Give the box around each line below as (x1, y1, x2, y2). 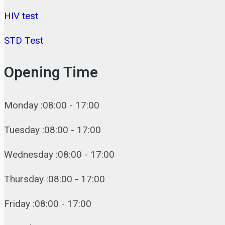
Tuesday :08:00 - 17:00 (4, 124, 101, 136)
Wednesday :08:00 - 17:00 (4, 149, 115, 161)
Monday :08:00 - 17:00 (4, 99, 99, 111)
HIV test (4, 10, 38, 22)
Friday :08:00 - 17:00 (4, 198, 91, 210)
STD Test (4, 35, 43, 47)
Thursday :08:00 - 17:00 (4, 173, 105, 185)
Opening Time (4, 62, 98, 84)
